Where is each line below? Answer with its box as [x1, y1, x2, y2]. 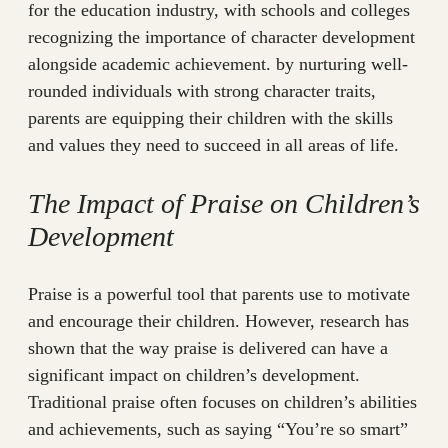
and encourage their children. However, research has [28, 311, 409, 332]
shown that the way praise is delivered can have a [28, 338, 388, 359]
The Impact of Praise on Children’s [28, 188, 420, 220]
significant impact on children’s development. [28, 365, 360, 386]
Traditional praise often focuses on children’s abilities [28, 392, 417, 413]
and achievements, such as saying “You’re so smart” [28, 419, 408, 440]
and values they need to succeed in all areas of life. [28, 135, 399, 156]
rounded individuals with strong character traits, [28, 81, 376, 102]
